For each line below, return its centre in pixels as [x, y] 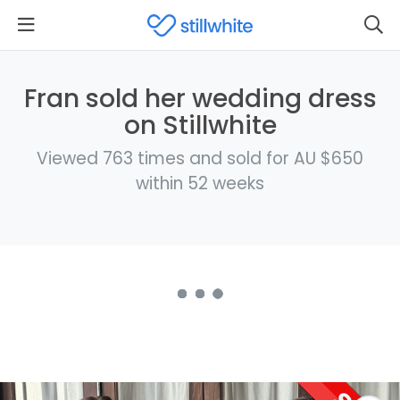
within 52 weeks [200, 183]
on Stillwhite [200, 125]
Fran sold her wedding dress [200, 99]
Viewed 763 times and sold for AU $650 [200, 158]
